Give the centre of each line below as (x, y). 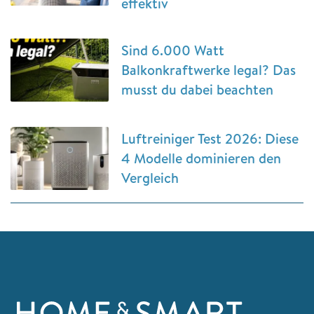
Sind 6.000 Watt (173, 50)
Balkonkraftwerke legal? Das (209, 69)
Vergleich (150, 177)
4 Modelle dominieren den (201, 158)
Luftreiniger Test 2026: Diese (210, 138)
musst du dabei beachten (197, 89)
